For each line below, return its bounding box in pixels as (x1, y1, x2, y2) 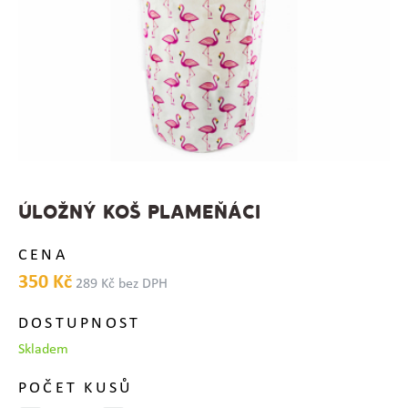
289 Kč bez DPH (75, 276, 168, 291)
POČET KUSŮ (17, 379, 134, 397)
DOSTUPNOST (17, 314, 141, 332)
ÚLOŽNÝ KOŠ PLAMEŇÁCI (17, 203, 260, 223)
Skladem (17, 342, 68, 357)
